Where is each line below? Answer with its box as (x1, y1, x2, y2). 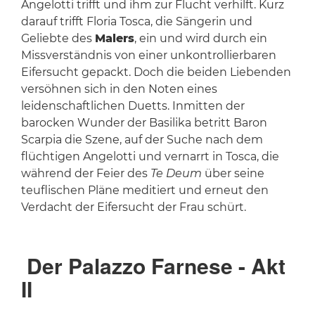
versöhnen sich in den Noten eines (20, 82, 217, 96)
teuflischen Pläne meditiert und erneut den (20, 184, 269, 198)
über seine (204, 167, 264, 181)
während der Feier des (20, 167, 150, 181)
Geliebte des (20, 32, 95, 46)
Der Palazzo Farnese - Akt (20, 250, 285, 281)
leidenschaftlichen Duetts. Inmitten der (20, 99, 245, 113)
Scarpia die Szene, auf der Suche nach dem (20, 133, 263, 147)
